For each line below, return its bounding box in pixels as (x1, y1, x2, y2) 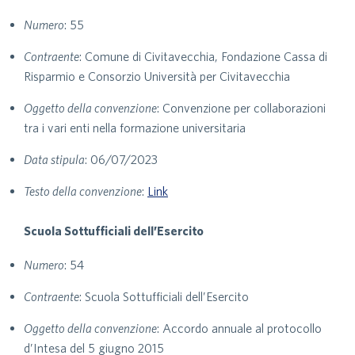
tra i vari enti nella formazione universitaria (24, 120, 246, 135)
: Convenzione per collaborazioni (157, 101, 326, 115)
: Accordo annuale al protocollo (157, 321, 322, 335)
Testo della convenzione (24, 184, 142, 198)
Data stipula (24, 152, 85, 166)
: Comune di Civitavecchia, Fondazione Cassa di (79, 49, 327, 63)
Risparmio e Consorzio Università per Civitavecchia (24, 69, 290, 83)
